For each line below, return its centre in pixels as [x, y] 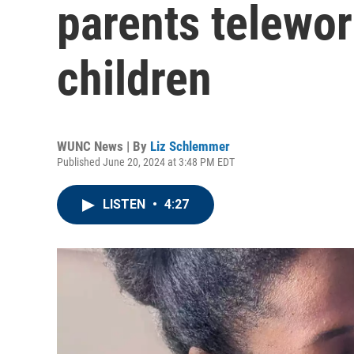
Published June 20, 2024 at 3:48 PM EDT [146, 162]
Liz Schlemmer [190, 146]
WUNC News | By [104, 146]
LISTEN [126, 204]
